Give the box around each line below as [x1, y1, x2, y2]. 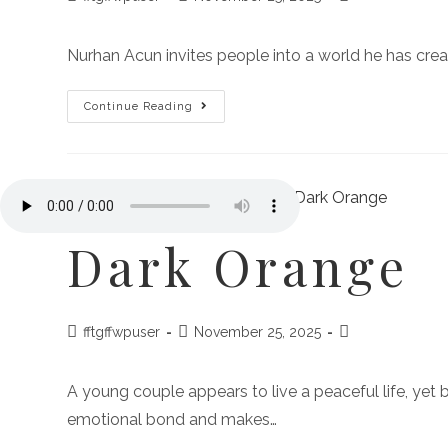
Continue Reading [84, 99, 194, 113]
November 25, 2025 [194, 324, 322, 341]
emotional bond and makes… [67, 410, 278, 430]
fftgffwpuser [83, 324, 161, 341]
